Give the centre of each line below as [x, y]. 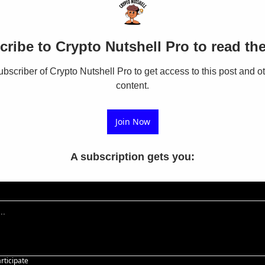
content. [132, 85]
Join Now [132, 121]
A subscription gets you [131, 156]
